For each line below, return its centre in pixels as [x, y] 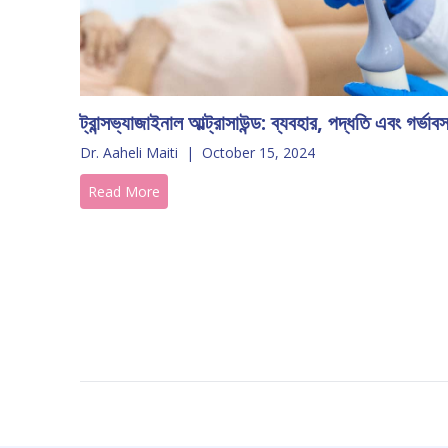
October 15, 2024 [258, 152]
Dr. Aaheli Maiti [129, 152]
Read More [124, 191]
